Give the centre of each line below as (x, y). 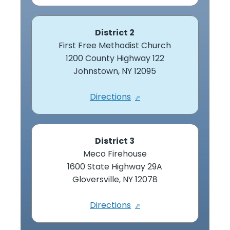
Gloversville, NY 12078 (115, 179)
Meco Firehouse (115, 154)
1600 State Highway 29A (115, 166)
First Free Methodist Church (115, 45)
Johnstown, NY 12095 (115, 71)
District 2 (115, 32)
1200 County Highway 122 (115, 58)
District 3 (115, 141)
